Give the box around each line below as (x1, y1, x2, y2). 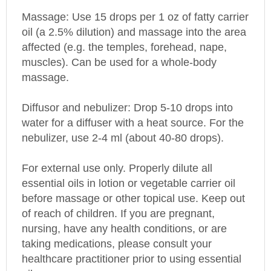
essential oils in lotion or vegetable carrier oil (22, 163, 235, 175)
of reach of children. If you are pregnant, (22, 193, 215, 206)
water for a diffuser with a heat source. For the (22, 102, 244, 115)
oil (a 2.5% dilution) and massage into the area (22, 11, 246, 24)
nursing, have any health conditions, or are (22, 208, 227, 221)
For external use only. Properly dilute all (22, 148, 212, 160)
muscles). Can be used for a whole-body (22, 42, 217, 54)
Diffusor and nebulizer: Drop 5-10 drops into (22, 87, 233, 100)
